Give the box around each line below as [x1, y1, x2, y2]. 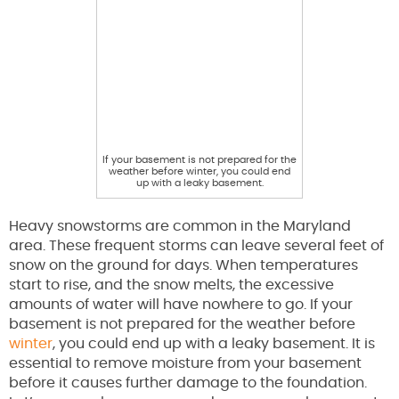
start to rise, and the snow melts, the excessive [9, 278, 334, 293]
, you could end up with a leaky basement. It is [53, 337, 375, 352]
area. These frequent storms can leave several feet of [9, 239, 384, 254]
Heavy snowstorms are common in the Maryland [9, 219, 351, 234]
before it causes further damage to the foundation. [9, 376, 367, 391]
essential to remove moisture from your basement [9, 356, 362, 371]
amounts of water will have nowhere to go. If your [9, 297, 353, 313]
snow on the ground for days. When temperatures [9, 258, 358, 273]
